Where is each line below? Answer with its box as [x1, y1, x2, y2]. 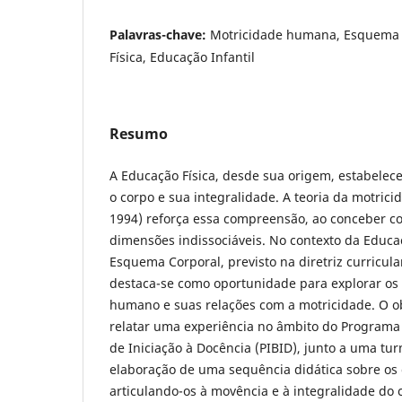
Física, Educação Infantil [109, 48, 255, 66]
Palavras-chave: [109, 25, 210, 43]
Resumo [109, 123, 168, 144]
